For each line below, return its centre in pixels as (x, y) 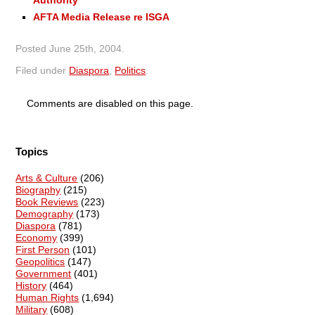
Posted (33, 48)
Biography (38, 190)
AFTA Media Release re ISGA (102, 17)
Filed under (43, 70)
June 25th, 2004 (86, 48)
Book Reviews (47, 202)
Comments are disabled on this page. (110, 103)
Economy (37, 238)
